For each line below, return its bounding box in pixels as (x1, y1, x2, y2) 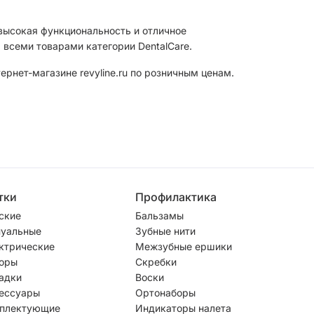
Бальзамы (135, 209, 184, 221)
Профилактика (135, 189, 217, 204)
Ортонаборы (135, 286, 196, 299)
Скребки (135, 255, 177, 268)
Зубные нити (135, 224, 196, 237)
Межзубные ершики (135, 240, 232, 252)
